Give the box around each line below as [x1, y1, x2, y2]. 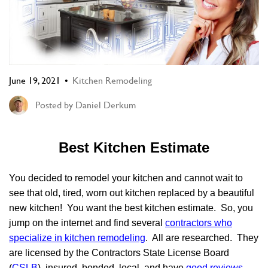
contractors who [165, 217, 232, 228]
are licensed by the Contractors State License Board [9, 247, 229, 258]
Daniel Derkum [75, 99, 136, 111]
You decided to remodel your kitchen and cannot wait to [9, 172, 243, 183]
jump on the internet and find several [9, 217, 165, 228]
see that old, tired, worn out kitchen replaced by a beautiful [9, 187, 254, 198]
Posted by [35, 99, 73, 111]
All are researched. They [148, 232, 258, 243]
